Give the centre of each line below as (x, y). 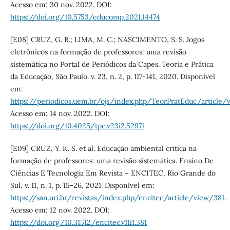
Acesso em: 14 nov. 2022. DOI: (60, 114)
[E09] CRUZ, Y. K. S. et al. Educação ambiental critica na (103, 149)
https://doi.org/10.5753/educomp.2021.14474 (85, 17)
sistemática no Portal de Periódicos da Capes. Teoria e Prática (112, 64)
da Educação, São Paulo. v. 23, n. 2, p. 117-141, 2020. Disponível (112, 77)
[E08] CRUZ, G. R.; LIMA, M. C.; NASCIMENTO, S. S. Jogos (107, 40)
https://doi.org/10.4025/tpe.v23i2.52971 (77, 126)
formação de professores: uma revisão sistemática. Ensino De (112, 161)
